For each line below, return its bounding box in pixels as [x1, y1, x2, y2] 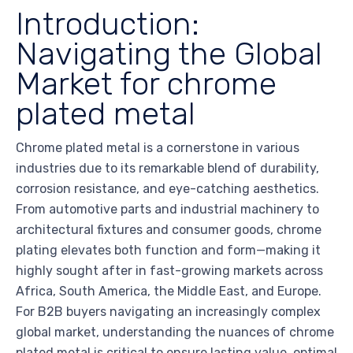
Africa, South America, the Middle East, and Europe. [16, 284, 321, 299]
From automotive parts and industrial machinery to [16, 202, 319, 217]
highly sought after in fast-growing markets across [16, 263, 323, 279]
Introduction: [16, 5, 199, 43]
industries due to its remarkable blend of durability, [16, 161, 319, 176]
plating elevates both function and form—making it [16, 243, 321, 258]
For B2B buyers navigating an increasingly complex [16, 304, 321, 320]
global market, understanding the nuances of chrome [16, 325, 334, 340]
